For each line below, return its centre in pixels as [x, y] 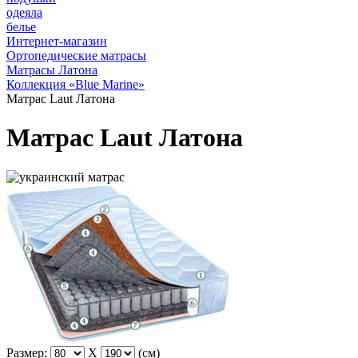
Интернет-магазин [57, 41]
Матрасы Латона [52, 70]
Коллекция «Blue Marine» [76, 84]
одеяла [24, 12]
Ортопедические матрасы [76, 56]
